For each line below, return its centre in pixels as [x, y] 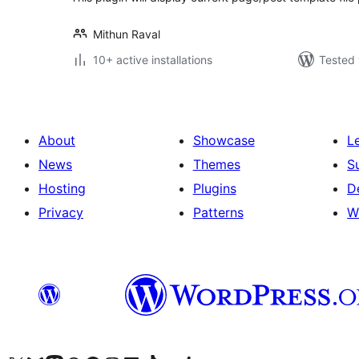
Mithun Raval [127, 34]
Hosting [62, 188]
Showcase [224, 140]
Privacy [61, 212]
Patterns [218, 212]
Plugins [214, 188]
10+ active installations [153, 60]
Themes [216, 164]
